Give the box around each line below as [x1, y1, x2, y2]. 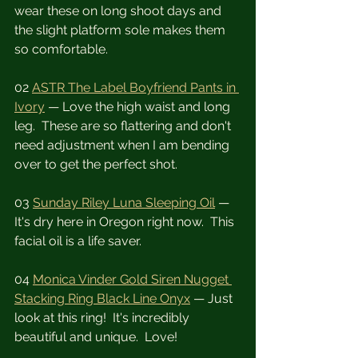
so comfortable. [14, 42, 108, 58]
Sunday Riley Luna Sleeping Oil [33, 195, 215, 211]
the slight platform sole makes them [14, 22, 229, 38]
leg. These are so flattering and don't [14, 118, 234, 134]
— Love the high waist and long [45, 99, 233, 115]
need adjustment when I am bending [14, 137, 233, 153]
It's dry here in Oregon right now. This [14, 214, 237, 230]
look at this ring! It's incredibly [14, 310, 193, 326]
